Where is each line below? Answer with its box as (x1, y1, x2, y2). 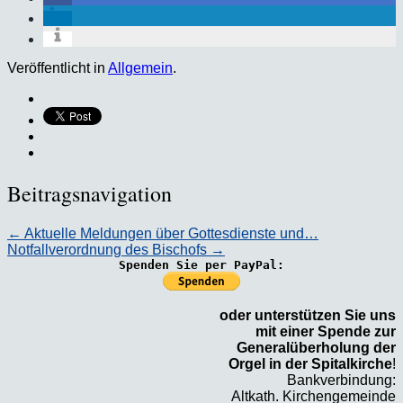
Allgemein (108, 59, 173, 76)
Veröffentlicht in (7, 59, 108, 76)
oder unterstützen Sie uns (219, 307, 396, 323)
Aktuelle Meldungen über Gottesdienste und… (22, 225, 318, 241)
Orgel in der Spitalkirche (228, 355, 392, 372)
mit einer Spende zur (255, 323, 396, 339)
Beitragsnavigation (7, 178, 172, 208)
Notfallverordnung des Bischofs (7, 241, 210, 257)
